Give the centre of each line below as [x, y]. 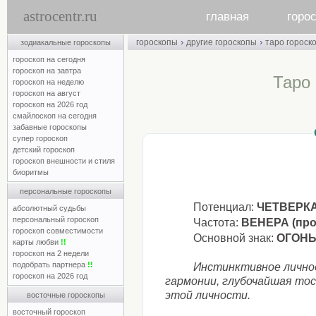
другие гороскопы [221, 42]
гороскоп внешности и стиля [64, 161]
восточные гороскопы [66, 295]
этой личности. [208, 295]
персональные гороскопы [66, 191]
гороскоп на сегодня [49, 59]
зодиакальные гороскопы [66, 42]
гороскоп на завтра [47, 71]
